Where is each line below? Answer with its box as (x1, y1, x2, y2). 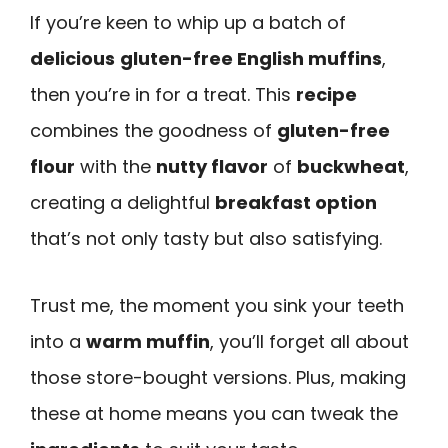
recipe (296, 82, 357, 108)
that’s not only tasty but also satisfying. (30, 226, 382, 252)
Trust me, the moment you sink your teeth (30, 292, 404, 318)
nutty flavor (156, 154, 268, 180)
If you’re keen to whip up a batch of (30, 10, 346, 36)
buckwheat (297, 154, 405, 180)
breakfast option (215, 190, 377, 216)
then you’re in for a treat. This (30, 82, 296, 108)
